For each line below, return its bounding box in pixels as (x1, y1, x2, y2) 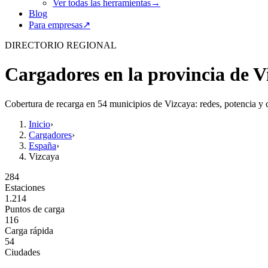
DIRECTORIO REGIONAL (5, 40, 117, 50)
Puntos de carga (5, 203, 65, 214)
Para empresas (29, 20, 83, 30)
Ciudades (5, 246, 40, 257)
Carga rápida (5, 225, 53, 236)
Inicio (29, 118, 50, 129)
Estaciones (5, 182, 45, 193)
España (29, 140, 56, 151)
